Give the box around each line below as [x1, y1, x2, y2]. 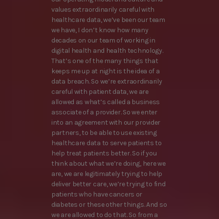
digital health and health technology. [51, 46, 163, 55]
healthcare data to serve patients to [51, 139, 162, 148]
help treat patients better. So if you [51, 149, 157, 158]
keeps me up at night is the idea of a [51, 67, 160, 76]
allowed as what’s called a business [51, 98, 160, 107]
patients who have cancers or [51, 190, 143, 199]
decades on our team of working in [51, 36, 155, 45]
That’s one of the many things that [51, 57, 158, 66]
